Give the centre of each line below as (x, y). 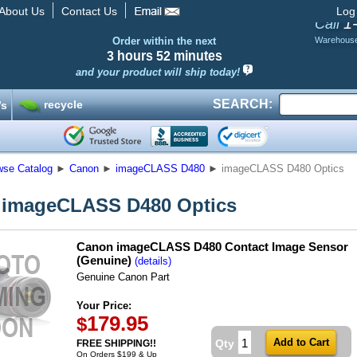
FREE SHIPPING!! (116, 343)
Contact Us (89, 11)
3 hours (129, 55)
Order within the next (164, 41)
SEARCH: (243, 104)
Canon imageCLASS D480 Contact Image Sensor (212, 247)
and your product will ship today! (158, 73)
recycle (63, 104)
